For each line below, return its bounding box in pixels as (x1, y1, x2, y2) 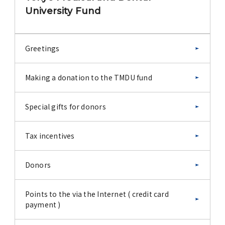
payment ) (25, 199, 61, 209)
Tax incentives (25, 130, 75, 141)
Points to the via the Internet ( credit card (25, 188, 169, 199)
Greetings (25, 43, 60, 53)
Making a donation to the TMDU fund (25, 72, 152, 82)
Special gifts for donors (25, 101, 106, 111)
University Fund (25, 5, 101, 17)
